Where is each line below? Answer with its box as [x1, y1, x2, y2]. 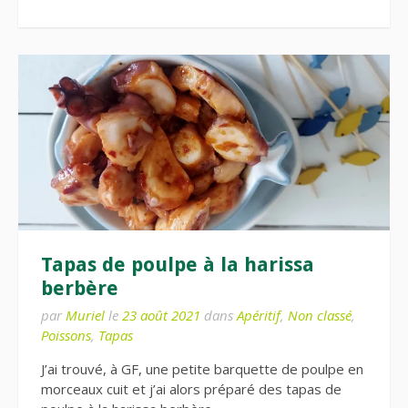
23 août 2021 [122, 306, 200, 325]
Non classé [288, 306, 352, 325]
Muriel [66, 306, 105, 325]
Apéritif [237, 306, 280, 325]
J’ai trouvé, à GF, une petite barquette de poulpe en [41, 360, 363, 379]
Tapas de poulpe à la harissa [41, 253, 314, 277]
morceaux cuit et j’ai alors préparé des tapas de [41, 380, 342, 399]
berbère [41, 277, 118, 301]
